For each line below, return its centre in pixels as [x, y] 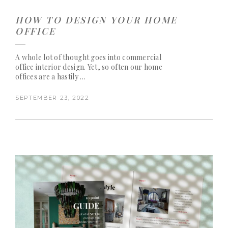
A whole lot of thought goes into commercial [89, 58]
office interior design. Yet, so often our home [89, 67]
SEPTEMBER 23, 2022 [52, 98]
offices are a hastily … [51, 77]
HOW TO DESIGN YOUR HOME [97, 20]
